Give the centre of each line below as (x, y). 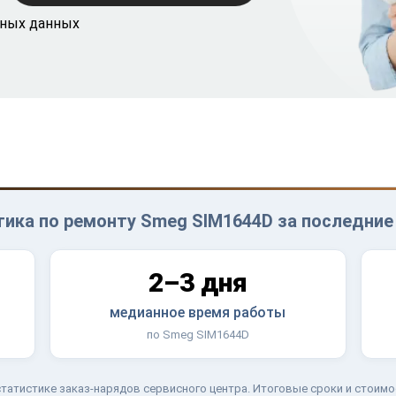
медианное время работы (198, 312)
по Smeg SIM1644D (198, 334)
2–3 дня (198, 282)
